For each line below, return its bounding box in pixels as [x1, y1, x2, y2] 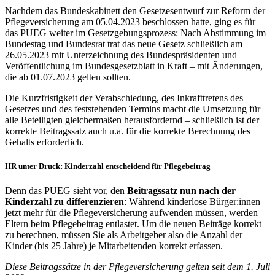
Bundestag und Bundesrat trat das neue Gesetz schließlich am [5, 39, 242, 50]
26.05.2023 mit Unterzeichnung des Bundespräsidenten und [5, 50, 237, 61]
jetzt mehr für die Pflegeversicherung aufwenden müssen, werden [5, 207, 258, 218]
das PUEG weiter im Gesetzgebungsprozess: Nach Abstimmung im [5, 28, 266, 39]
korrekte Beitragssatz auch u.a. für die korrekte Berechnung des [5, 126, 250, 137]
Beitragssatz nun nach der [127, 185, 236, 196]
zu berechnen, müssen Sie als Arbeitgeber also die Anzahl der [5, 229, 242, 240]
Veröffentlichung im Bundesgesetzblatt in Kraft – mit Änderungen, [5, 61, 263, 72]
